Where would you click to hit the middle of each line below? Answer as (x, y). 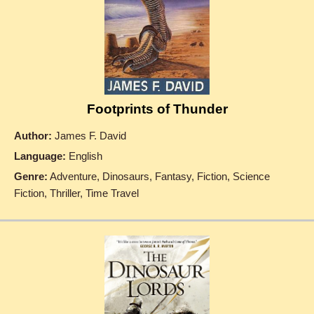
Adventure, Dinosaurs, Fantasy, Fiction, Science (159, 176)
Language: (40, 156)
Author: (33, 135)
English (84, 156)
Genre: (31, 176)
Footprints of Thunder (157, 109)
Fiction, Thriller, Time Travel (76, 193)
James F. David (89, 135)
